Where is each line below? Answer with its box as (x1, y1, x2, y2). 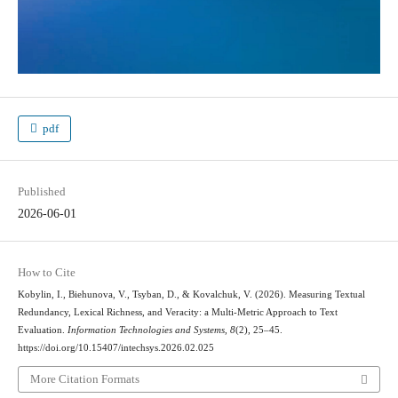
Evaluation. (17, 324, 68, 335)
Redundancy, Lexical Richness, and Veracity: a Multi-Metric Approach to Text (17, 306, 338, 317)
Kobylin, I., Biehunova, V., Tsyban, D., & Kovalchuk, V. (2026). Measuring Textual (17, 289, 365, 299)
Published (17, 184, 66, 198)
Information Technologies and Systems (67, 324, 225, 335)
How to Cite (17, 265, 76, 279)
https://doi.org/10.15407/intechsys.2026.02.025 (17, 342, 214, 353)
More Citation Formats (29, 372, 139, 386)
